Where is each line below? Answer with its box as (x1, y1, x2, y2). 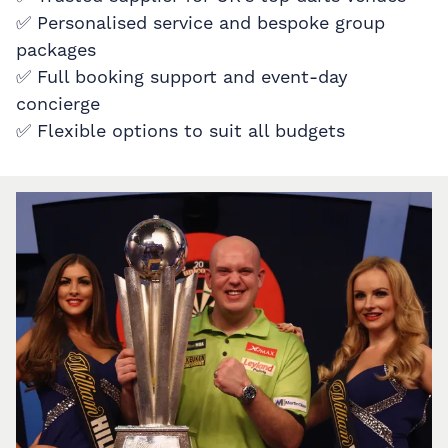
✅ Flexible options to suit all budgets (16, 119, 345, 141)
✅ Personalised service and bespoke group (16, 11, 385, 33)
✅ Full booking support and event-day (16, 65, 348, 87)
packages (16, 38, 96, 60)
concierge (16, 92, 100, 114)
